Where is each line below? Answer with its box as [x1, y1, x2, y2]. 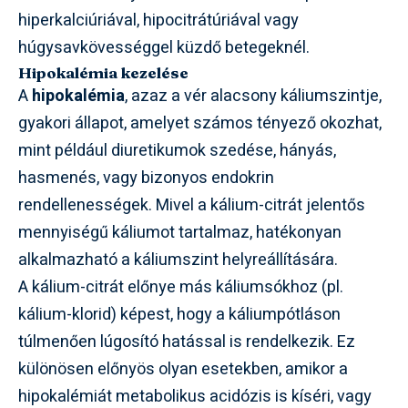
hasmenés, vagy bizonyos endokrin [18, 166, 274, 191]
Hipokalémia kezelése [18, 63, 189, 83]
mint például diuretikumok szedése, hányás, [18, 138, 336, 164]
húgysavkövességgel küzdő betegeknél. [18, 36, 310, 61]
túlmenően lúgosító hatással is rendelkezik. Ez [18, 330, 355, 355]
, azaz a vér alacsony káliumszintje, [125, 84, 382, 109]
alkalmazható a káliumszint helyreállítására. [18, 248, 338, 273]
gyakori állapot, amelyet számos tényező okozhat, [18, 111, 382, 137]
